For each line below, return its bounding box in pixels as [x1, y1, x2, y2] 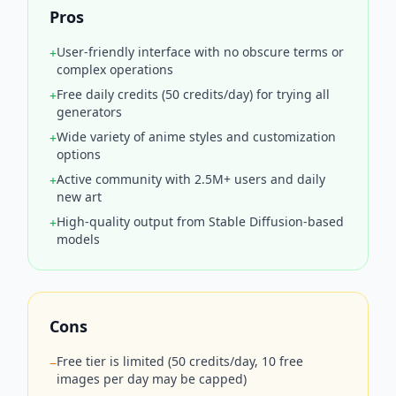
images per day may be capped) [57, 369, 247, 387]
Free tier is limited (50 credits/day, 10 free [57, 352, 303, 369]
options [57, 145, 101, 163]
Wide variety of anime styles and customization [57, 127, 336, 145]
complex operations [57, 60, 173, 78]
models [57, 230, 100, 247]
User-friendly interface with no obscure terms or [57, 42, 344, 60]
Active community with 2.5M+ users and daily [57, 170, 325, 187]
